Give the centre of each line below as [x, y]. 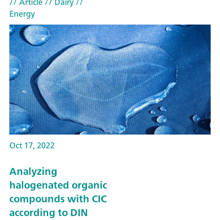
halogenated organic [58, 185]
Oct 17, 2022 [32, 146]
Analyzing [33, 171]
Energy [22, 14]
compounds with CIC [58, 198]
